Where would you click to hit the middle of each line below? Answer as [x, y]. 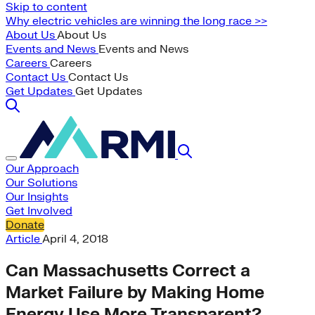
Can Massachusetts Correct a [128, 271]
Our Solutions [41, 183]
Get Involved [39, 211]
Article [24, 239]
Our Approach [42, 169]
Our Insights [37, 197]
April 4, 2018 [75, 239]
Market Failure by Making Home [135, 292]
